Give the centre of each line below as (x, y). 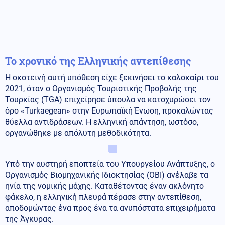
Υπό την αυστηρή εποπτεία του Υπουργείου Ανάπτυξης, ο (110, 164)
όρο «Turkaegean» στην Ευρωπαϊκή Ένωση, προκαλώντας (109, 110)
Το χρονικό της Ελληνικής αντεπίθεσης (98, 61)
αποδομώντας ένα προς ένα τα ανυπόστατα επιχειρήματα (110, 208)
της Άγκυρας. (29, 219)
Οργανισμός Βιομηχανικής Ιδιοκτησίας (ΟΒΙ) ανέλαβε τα (107, 175)
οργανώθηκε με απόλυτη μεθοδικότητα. (78, 133)
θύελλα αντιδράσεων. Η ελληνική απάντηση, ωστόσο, (102, 122)
